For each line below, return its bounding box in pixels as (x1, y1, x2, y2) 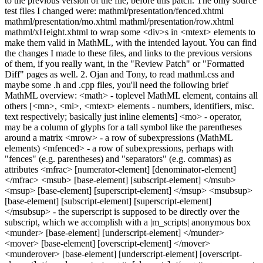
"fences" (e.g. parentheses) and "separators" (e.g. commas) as (5, 154, 231, 164)
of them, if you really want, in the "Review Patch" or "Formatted (5, 59, 244, 69)
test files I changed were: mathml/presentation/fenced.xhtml (5, 6, 224, 16)
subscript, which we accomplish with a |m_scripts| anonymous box (5, 217, 251, 227)
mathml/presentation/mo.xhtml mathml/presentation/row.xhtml (5, 16, 234, 26)
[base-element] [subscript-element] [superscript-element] (5, 196, 211, 206)
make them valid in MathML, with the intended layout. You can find (5, 38, 257, 48)
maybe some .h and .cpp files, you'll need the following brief (5, 80, 228, 90)
